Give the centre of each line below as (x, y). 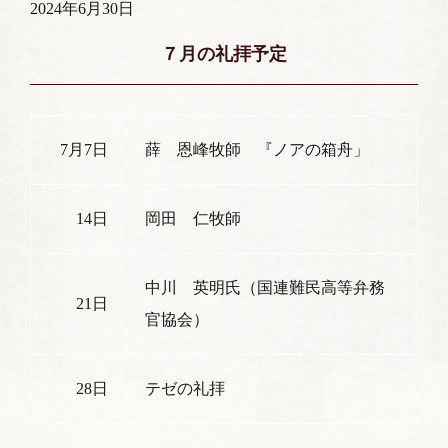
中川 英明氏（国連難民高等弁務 (265, 288)
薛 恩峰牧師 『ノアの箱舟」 (257, 150)
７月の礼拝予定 (224, 54)
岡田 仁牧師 (193, 219)
